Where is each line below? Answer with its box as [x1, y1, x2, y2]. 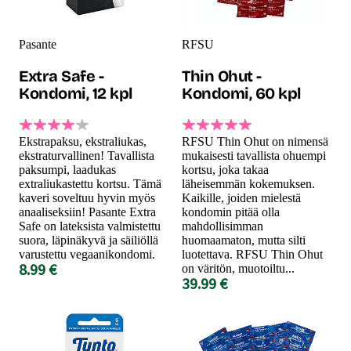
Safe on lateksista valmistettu [19, 219, 161, 233]
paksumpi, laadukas [19, 162, 116, 176]
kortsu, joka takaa [182, 162, 269, 176]
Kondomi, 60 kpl [182, 83, 301, 103]
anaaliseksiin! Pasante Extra [19, 204, 156, 219]
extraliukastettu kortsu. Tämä [19, 176, 161, 190]
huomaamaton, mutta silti [182, 233, 306, 247]
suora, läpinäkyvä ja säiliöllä [19, 233, 158, 247]
